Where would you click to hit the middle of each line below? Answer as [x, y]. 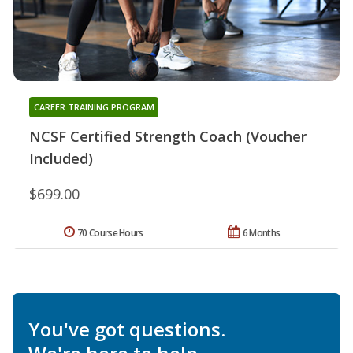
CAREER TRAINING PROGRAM [94, 107]
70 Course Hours [110, 233]
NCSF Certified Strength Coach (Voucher [168, 137]
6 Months [261, 233]
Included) [61, 159]
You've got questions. [127, 329]
